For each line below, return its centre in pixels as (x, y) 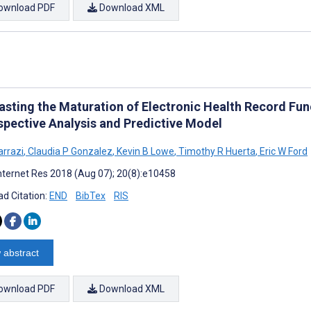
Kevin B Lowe (144, 151)
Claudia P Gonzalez (69, 151)
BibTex (91, 196)
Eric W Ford (283, 151)
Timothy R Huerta (216, 151)
